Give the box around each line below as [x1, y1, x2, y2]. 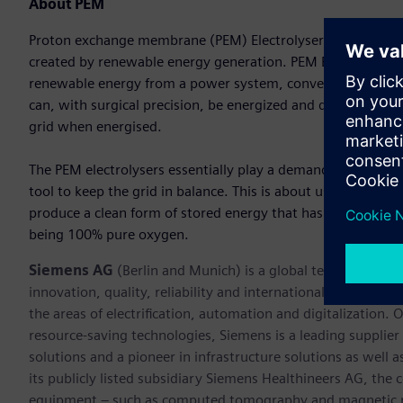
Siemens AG [29, 262, 113, 280]
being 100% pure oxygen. [29, 226, 189, 244]
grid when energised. [29, 118, 162, 136]
